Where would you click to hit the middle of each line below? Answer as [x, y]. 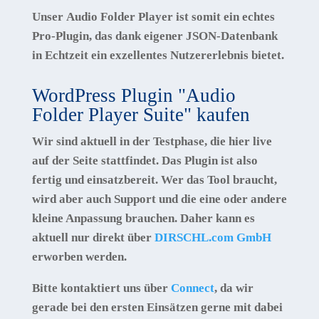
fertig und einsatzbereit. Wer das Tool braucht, [154, 179]
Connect [192, 288]
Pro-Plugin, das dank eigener [109, 36]
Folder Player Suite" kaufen [141, 114]
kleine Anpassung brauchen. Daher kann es [143, 218]
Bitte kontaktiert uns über [101, 288]
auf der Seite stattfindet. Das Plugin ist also [145, 160]
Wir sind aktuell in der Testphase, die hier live [152, 141]
